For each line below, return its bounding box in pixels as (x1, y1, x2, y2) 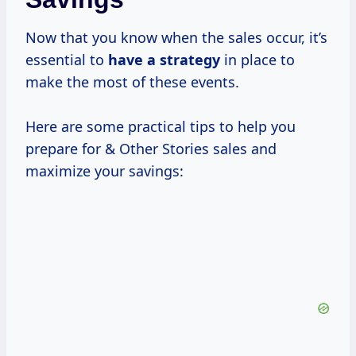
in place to (220, 50, 295, 70)
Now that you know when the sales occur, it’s (25, 28, 327, 48)
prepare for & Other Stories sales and (25, 139, 277, 159)
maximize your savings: (25, 161, 184, 181)
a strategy (147, 50, 220, 70)
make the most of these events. (25, 72, 239, 92)
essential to (25, 50, 108, 70)
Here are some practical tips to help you (25, 117, 296, 137)
